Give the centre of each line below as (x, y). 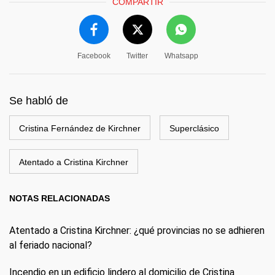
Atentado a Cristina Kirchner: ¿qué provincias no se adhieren (137, 230)
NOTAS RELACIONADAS (60, 198)
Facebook (94, 56)
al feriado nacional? (51, 245)
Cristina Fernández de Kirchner (80, 128)
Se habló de (39, 100)
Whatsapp (181, 56)
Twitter (137, 56)
